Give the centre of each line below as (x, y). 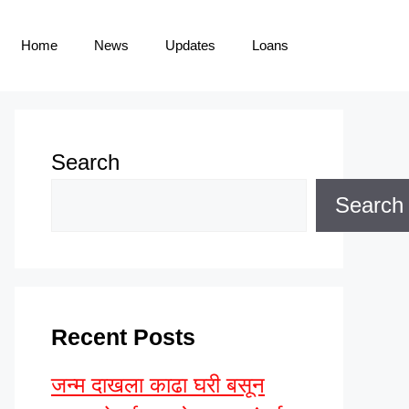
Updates (190, 45)
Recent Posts (123, 337)
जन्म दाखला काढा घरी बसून (158, 385)
